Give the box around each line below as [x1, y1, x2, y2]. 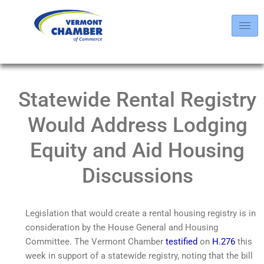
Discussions [81, 163, 193, 188]
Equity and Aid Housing [30, 138, 245, 163]
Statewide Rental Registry [18, 87, 256, 112]
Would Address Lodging [27, 113, 247, 137]
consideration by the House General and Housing [25, 222, 218, 233]
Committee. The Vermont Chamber [25, 236, 166, 247]
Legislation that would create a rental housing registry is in [25, 207, 256, 219]
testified [166, 236, 197, 247]
